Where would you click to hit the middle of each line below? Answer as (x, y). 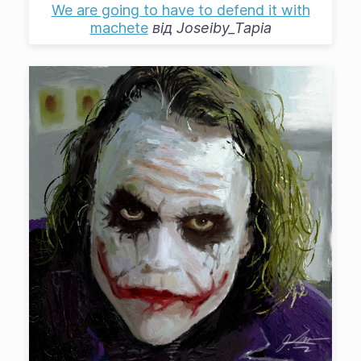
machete (119, 28)
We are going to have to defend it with (180, 10)
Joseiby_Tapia (224, 28)
